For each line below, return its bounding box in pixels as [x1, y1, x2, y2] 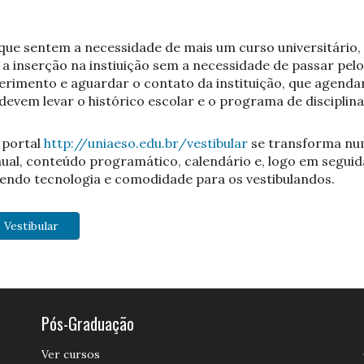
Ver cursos [41, 347, 100, 362]
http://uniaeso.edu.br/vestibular [44, 135, 249, 151]
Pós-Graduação [41, 311, 134, 336]
